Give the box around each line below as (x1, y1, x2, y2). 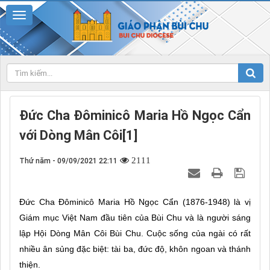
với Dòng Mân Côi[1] (19, 127, 137, 143)
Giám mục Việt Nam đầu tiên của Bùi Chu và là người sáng (19, 212, 251, 222)
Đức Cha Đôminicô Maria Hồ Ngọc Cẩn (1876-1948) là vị (19, 196, 251, 207)
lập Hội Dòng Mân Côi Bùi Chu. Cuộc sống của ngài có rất (19, 228, 251, 238)
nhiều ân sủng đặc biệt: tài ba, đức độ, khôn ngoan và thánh (19, 243, 251, 254)
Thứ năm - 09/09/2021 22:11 (19, 156, 118, 165)
